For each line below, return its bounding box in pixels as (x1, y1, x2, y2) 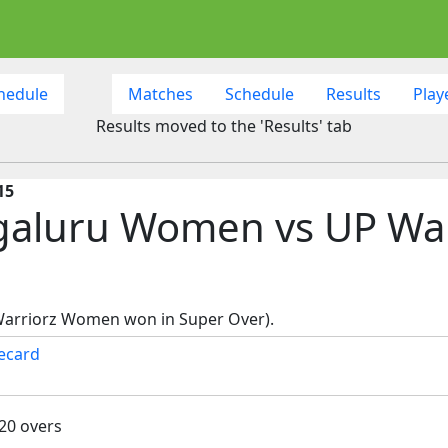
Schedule (224, 82, 294, 105)
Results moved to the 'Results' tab (96, 114, 352, 137)
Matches (127, 82, 193, 105)
